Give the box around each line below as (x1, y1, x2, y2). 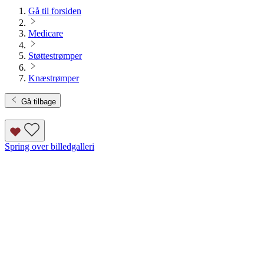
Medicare (28, 28, 63, 39)
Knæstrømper (28, 73, 79, 84)
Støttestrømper (28, 51, 82, 61)
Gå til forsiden (28, 6, 81, 16)
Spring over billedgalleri (5, 141, 94, 152)
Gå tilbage (21, 97, 56, 107)
